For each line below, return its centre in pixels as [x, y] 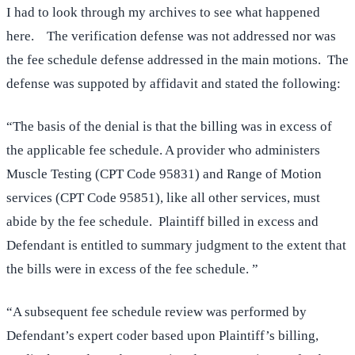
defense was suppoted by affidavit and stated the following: [174, 84]
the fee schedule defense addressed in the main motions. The [177, 60]
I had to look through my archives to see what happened [163, 13]
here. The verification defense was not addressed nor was [171, 36]
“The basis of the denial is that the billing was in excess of [169, 127]
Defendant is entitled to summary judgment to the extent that [176, 246]
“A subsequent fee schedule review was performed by [157, 312]
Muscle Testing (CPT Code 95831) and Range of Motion [164, 174]
